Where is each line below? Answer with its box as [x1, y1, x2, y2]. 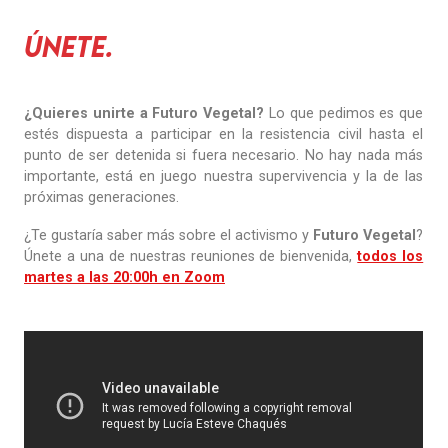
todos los [357, 248, 424, 266]
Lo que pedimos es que [264, 104, 424, 122]
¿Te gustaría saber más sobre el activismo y [24, 227, 314, 245]
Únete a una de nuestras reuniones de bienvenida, [24, 248, 358, 266]
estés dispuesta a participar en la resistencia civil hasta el [24, 125, 424, 143]
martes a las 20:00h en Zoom [24, 269, 226, 287]
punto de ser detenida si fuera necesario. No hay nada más [24, 146, 424, 164]
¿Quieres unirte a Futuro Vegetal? [24, 104, 265, 122]
